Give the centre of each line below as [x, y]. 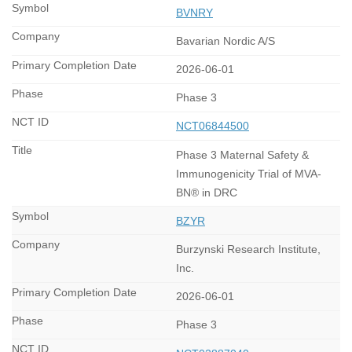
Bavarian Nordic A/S [225, 40]
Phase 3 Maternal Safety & [242, 154]
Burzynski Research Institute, [248, 249]
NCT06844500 [213, 126]
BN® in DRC [207, 192]
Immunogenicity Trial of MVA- [249, 173]
